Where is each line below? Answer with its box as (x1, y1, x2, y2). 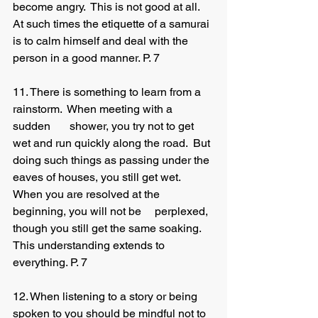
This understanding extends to (13, 238, 168, 252)
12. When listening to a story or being (13, 290, 200, 303)
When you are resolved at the (13, 187, 163, 201)
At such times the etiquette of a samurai (13, 17, 212, 31)
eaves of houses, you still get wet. (13, 170, 186, 184)
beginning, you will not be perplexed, (13, 204, 144, 218)
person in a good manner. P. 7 (13, 51, 160, 65)
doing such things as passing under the (13, 153, 212, 167)
